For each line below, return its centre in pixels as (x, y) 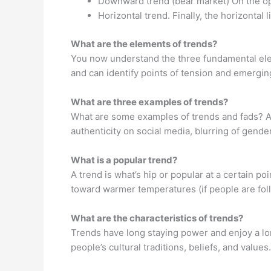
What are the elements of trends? (144, 44)
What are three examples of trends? (149, 102)
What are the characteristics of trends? (157, 218)
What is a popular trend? (124, 160)
